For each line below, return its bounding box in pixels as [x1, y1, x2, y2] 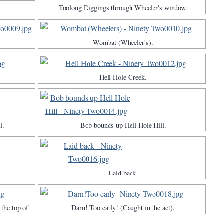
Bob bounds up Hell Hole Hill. [80, 120, 166, 130]
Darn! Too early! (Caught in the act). [71, 203, 175, 213]
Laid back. [108, 168, 138, 178]
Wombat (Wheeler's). [93, 38, 153, 47]
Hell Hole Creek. [99, 72, 147, 82]
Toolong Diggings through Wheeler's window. [59, 3, 187, 13]
